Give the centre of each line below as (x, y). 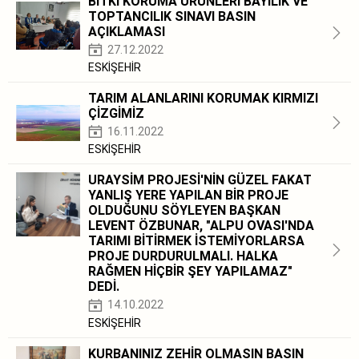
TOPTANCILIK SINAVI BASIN (172, 16)
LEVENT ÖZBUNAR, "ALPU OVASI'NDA (201, 226)
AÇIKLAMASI (127, 31)
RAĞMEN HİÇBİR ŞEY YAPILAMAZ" (190, 272)
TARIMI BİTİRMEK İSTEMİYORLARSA (196, 241)
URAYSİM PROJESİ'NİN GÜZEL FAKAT (200, 180)
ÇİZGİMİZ (116, 113)
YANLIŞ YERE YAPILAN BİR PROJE (188, 196)
